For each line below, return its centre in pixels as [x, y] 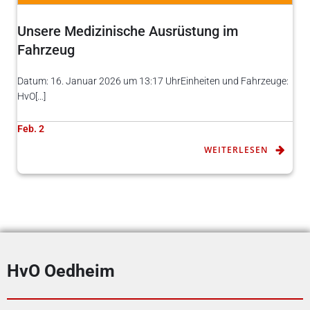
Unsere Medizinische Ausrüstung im [128, 31]
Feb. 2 [31, 128]
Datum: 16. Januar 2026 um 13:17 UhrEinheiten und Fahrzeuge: [153, 81]
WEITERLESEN [236, 149]
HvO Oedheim [61, 271]
